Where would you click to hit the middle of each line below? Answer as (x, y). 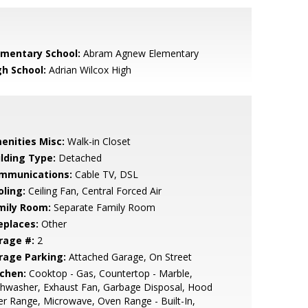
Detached (78, 158)
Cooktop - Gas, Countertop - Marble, (109, 273)
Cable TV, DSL (105, 174)
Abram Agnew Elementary (139, 53)
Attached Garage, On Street (129, 257)
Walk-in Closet (97, 141)
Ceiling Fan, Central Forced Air (93, 191)
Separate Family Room (103, 207)
